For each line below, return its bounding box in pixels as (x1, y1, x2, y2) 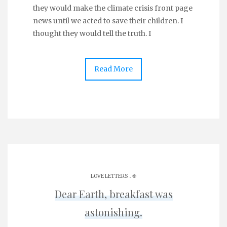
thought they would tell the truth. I (33, 29, 151, 38)
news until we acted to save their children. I (33, 16, 183, 25)
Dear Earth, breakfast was (54, 187, 173, 201)
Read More (94, 64, 133, 73)
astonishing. (85, 205, 142, 219)
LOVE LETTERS (91, 173, 128, 179)
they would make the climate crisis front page (33, 4, 193, 13)
